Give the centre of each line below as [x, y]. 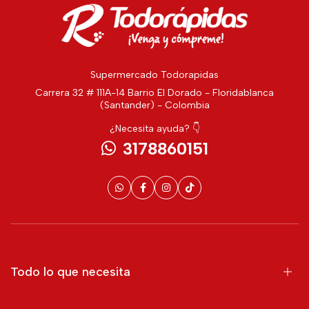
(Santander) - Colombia [154, 105]
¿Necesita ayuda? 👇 [154, 129]
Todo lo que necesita [70, 272]
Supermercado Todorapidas [154, 75]
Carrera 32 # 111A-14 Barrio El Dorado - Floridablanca [154, 93]
